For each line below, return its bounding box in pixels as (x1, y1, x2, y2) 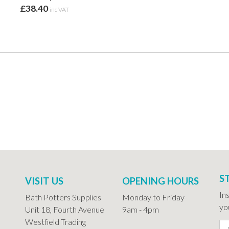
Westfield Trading (25, 216, 86, 226)
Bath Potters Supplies (25, 192, 101, 202)
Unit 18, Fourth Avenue (25, 204, 104, 214)
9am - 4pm (122, 204, 159, 214)
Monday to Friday (122, 192, 185, 202)
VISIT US (25, 175, 63, 187)
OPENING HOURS (122, 175, 199, 187)
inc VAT (49, 6, 69, 14)
